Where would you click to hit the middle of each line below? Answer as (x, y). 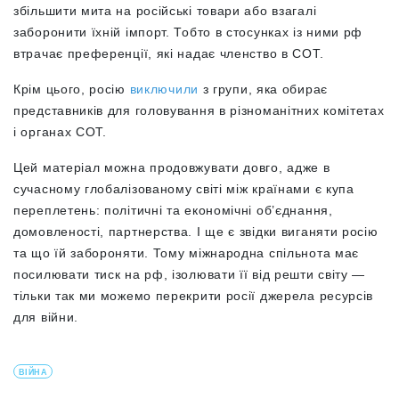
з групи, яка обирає (263, 90)
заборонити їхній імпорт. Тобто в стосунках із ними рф (188, 33)
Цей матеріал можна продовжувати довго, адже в (172, 168)
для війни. (46, 318)
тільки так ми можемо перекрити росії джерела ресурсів (194, 296)
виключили (164, 90)
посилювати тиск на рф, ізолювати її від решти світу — (190, 275)
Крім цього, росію (72, 90)
